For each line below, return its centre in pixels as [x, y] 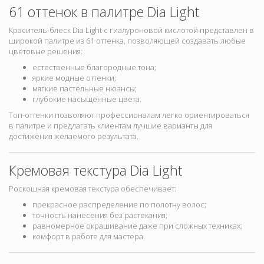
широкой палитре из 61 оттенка [66, 41]
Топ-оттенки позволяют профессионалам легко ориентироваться [129, 115]
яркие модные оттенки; [74, 78]
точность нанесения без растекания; [100, 215]
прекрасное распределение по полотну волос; [119, 205]
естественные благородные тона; [94, 67]
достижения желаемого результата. [74, 136]
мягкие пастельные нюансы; [85, 89]
